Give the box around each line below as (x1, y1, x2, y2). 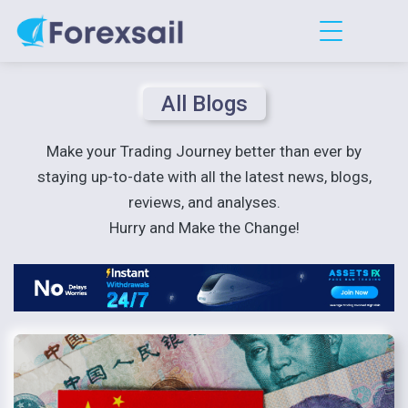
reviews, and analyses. (127, 193, 280, 211)
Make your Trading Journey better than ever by (46, 142, 362, 160)
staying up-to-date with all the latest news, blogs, (36, 168, 372, 186)
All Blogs (160, 91, 248, 117)
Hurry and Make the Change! (108, 219, 300, 237)
